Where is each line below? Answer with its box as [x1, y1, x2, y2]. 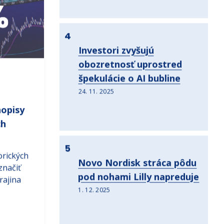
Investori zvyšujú [78, 53, 154, 66]
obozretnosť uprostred [78, 67, 182, 80]
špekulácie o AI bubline [78, 81, 180, 94]
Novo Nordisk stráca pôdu [78, 166, 197, 178]
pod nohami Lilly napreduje [78, 180, 199, 192]
